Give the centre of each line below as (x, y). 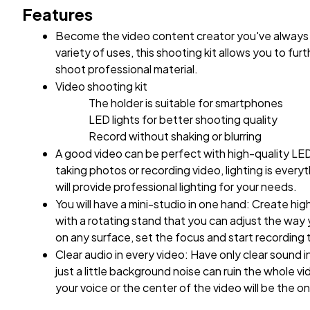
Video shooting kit (101, 86)
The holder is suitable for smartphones (186, 102)
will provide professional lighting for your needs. (176, 186)
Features (57, 13)
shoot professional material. (127, 69)
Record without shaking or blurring (175, 136)
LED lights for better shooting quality (183, 119)
